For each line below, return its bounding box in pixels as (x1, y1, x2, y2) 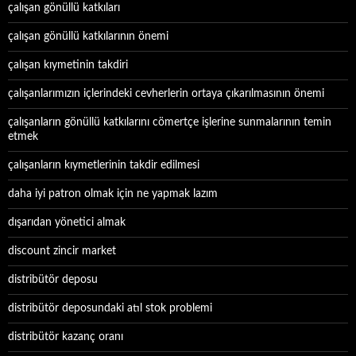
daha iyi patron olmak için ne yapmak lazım (8, 188, 218, 199)
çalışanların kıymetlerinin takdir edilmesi (8, 160, 199, 171)
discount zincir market (8, 246, 116, 257)
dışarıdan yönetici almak (8, 217, 126, 228)
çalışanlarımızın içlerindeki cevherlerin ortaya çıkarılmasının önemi (8, 88, 324, 99)
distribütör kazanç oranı (8, 331, 123, 342)
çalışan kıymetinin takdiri (8, 60, 128, 71)
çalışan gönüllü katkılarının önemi (8, 31, 168, 42)
